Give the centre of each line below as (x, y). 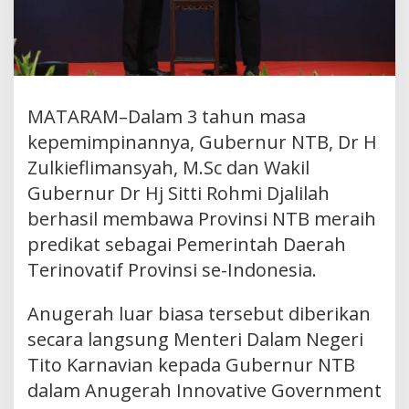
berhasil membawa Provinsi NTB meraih (202, 218)
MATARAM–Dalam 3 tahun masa (167, 116)
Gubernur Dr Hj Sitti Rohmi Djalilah (178, 193)
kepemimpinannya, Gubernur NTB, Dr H (202, 142)
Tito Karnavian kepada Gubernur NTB (191, 364)
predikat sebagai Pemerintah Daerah (187, 244)
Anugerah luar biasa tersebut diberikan (199, 313)
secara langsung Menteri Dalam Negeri (195, 339)
